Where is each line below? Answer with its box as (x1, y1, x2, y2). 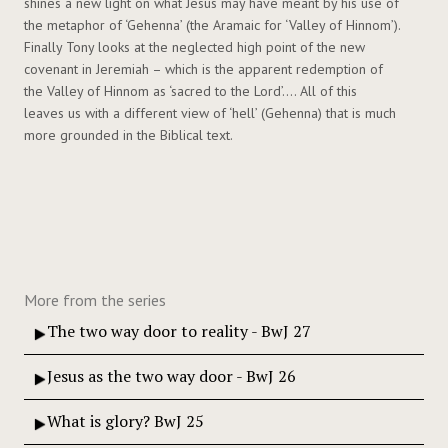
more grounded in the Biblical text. (24, 125, 233, 144)
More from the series (24, 289, 166, 310)
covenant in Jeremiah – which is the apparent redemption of (24, 59, 383, 78)
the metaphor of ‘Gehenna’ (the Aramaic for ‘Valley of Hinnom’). (24, 15, 400, 34)
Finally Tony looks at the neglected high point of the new (24, 37, 365, 56)
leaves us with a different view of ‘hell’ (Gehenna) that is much (24, 103, 396, 122)
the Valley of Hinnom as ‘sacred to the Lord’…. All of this (24, 81, 357, 100)
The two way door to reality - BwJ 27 (47, 319, 311, 342)
